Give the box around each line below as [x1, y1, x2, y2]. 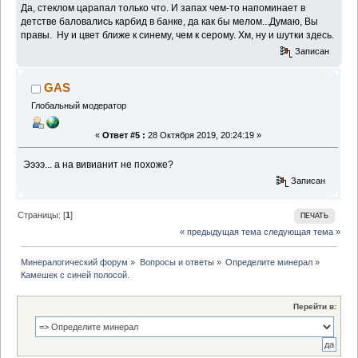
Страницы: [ [18, 210, 66, 221]
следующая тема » [263, 227, 340, 237]
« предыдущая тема [179, 227, 261, 237]
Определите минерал [225, 257, 312, 268]
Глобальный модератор [30, 101, 126, 111]
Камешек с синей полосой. [21, 270, 130, 280]
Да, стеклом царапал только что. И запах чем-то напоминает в [21, 2, 306, 14]
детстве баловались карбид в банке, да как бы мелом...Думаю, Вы [21, 15, 319, 27]
